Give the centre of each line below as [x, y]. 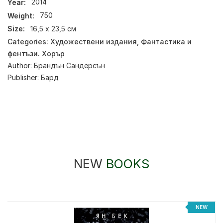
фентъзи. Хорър [36, 53]
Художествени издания [94, 41]
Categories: [29, 41]
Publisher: [24, 77]
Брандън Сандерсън [69, 65]
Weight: [21, 15]
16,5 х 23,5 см [54, 29]
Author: [21, 65]
